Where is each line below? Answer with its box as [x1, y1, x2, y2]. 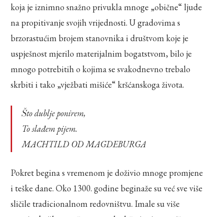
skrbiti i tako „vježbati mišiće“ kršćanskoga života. [11, 78, 185, 90]
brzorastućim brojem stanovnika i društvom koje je [11, 32, 189, 44]
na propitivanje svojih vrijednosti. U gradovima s [11, 16, 181, 28]
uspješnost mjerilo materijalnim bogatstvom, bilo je [11, 47, 192, 59]
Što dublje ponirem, [27, 107, 86, 119]
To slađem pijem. [22, 123, 78, 134]
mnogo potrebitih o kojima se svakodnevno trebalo [11, 63, 191, 75]
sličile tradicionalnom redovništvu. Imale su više [11, 198, 180, 209]
